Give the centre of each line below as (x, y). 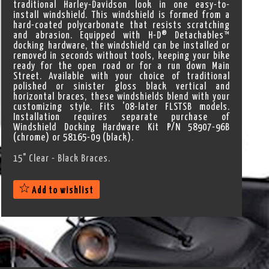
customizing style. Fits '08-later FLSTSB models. (122, 107)
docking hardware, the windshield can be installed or (122, 46)
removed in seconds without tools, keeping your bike (122, 56)
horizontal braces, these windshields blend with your (122, 97)
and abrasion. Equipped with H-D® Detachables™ (122, 36)
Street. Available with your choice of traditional (122, 77)
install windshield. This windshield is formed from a (122, 15)
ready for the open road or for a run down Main (122, 66)
